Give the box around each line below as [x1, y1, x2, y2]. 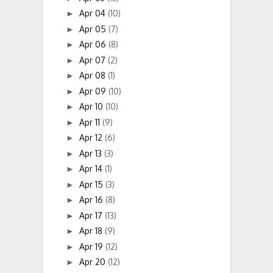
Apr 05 [79, 23, 108, 34]
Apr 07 [79, 54, 108, 65]
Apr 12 [79, 132, 105, 143]
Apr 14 [79, 163, 105, 174]
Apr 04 [79, 8, 108, 19]
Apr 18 [79, 225, 105, 236]
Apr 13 [79, 147, 104, 158]
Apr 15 [79, 179, 105, 190]
